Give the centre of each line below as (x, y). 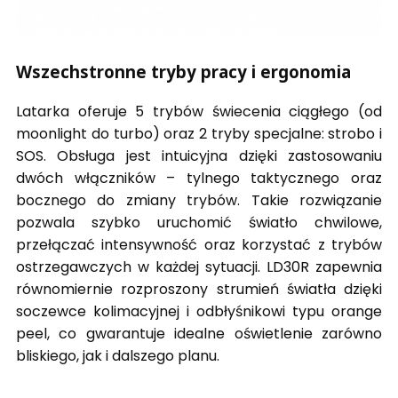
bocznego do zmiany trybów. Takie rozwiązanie (199, 201)
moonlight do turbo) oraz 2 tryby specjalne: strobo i (199, 134)
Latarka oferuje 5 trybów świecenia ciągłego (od (199, 112)
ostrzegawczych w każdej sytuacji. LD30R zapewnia (199, 267)
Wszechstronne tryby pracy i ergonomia (183, 71)
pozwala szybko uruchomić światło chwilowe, (199, 223)
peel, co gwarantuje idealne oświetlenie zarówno (199, 334)
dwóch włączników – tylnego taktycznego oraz (199, 179)
